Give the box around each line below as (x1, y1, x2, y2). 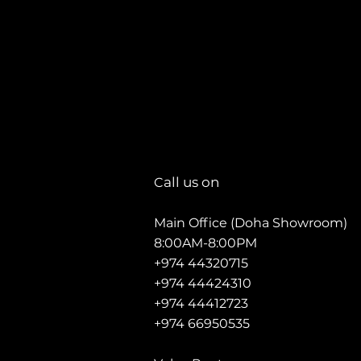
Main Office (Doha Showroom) (154, 215, 347, 230)
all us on (164, 174, 220, 190)
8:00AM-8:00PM (154, 235, 257, 251)
